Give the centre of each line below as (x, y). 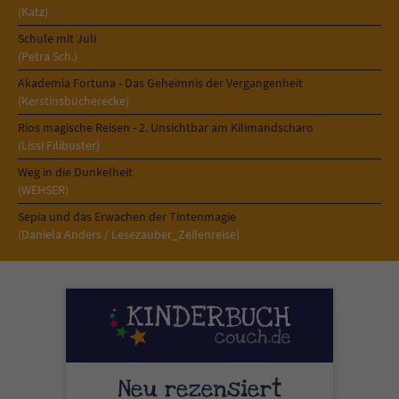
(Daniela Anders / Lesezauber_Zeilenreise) (129, 234)
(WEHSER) (43, 190)
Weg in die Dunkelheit (75, 172)
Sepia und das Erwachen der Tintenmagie (127, 216)
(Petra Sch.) (48, 56)
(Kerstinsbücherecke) (73, 101)
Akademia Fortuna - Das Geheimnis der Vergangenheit (160, 83)
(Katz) (33, 12)
